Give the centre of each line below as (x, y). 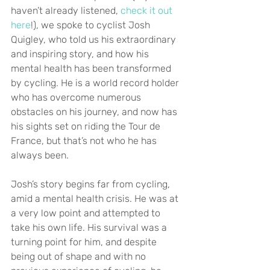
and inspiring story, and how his (81, 54)
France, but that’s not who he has (85, 140)
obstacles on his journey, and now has (95, 111)
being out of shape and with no (80, 256)
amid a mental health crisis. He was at (96, 198)
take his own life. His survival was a (90, 227)
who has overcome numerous (77, 97)
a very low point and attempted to (87, 213)
